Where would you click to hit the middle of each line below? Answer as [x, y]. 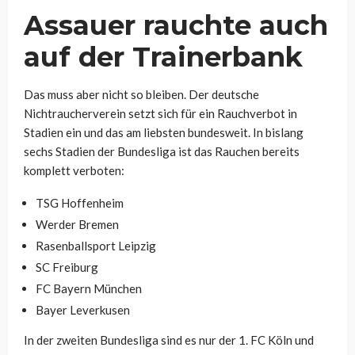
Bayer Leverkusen [83, 309]
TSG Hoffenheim [80, 202]
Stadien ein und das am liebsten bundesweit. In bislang [164, 132]
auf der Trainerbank [163, 57]
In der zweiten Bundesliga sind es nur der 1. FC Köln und [169, 340]
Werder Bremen [77, 224]
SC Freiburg [67, 267]
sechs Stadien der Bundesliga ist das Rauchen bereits [162, 151]
